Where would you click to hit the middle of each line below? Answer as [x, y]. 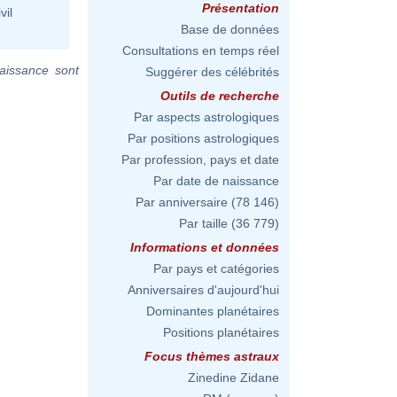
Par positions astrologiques [203, 138]
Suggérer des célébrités [212, 72]
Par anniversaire [182, 202]
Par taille [203, 223]
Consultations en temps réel [201, 51]
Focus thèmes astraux [212, 356]
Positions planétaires [221, 332]
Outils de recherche [220, 96]
